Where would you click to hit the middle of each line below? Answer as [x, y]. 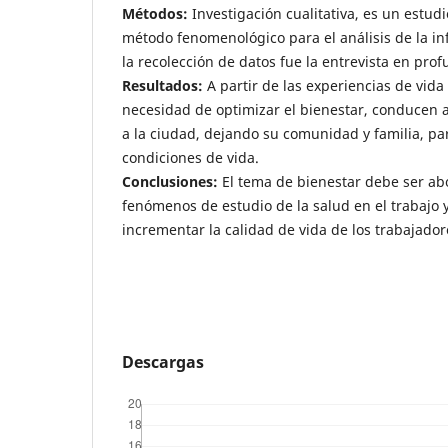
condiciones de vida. [190, 158]
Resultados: [162, 86]
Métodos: [155, 14]
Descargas [163, 361]
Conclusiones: [170, 182]
